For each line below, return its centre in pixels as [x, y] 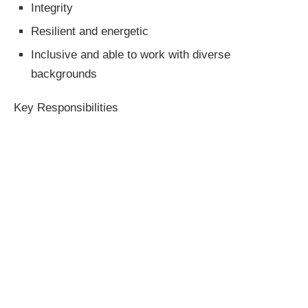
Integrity [52, 8]
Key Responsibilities [66, 108]
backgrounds [64, 74]
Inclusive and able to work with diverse [131, 55]
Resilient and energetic [90, 32]
